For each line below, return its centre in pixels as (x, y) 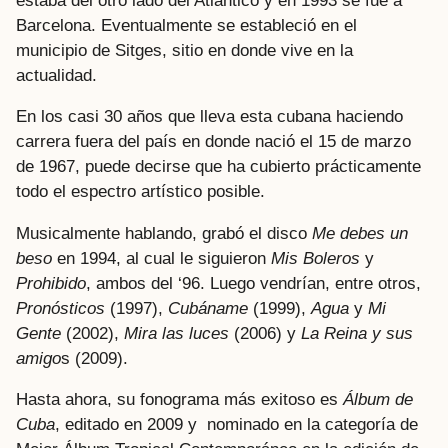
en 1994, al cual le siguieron (164, 258)
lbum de (383, 399)
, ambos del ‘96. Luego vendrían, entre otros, (253, 283)
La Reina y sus (357, 333)
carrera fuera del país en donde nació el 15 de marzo (213, 142)
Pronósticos (60, 308)
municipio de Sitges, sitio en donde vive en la (184, 51)
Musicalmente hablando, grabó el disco (164, 233)
